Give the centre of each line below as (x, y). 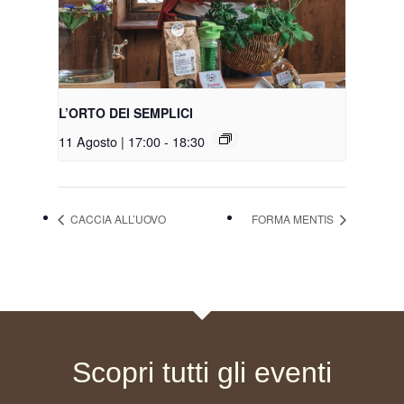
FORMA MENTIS (294, 219)
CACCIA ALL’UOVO (117, 219)
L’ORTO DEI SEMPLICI (126, 113)
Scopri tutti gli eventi (202, 373)
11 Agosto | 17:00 (110, 142)
